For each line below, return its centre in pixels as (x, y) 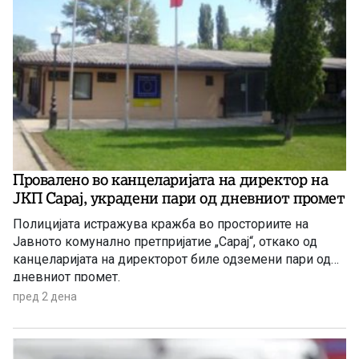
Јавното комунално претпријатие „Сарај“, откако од (165, 241)
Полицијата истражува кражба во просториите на (161, 224)
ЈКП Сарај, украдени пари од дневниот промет (179, 198)
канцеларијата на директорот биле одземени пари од (172, 259)
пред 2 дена (45, 296)
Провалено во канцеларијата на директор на (171, 179)
